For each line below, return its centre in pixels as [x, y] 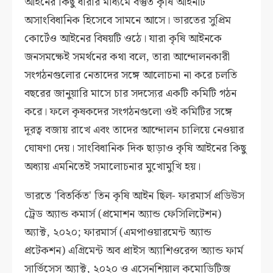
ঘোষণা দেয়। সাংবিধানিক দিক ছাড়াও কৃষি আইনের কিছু [136, 149]
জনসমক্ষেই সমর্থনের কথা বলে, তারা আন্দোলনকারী [127, 57]
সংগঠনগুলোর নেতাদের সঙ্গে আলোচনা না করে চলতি [131, 76]
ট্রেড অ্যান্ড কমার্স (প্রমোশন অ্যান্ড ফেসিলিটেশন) [123, 214]
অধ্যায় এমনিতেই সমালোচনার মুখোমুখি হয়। [113, 167]
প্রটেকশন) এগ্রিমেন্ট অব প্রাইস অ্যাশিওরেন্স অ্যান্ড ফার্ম [134, 251]
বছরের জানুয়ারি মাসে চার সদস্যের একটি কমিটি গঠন [131, 94]
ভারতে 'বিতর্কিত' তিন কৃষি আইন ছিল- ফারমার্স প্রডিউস [135, 196]
